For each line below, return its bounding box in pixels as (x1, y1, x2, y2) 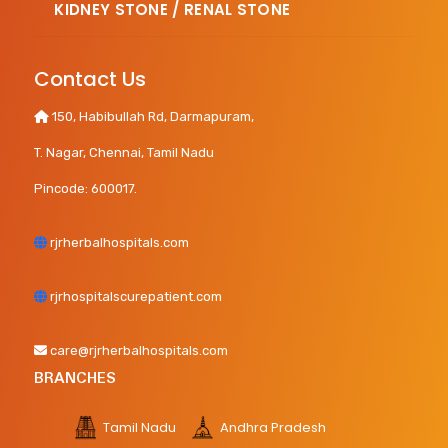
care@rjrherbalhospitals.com (50, 343, 229, 358)
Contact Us (34, 65, 147, 93)
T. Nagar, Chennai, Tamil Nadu (34, 145, 215, 160)
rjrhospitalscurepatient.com (50, 289, 223, 304)
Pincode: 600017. (34, 181, 138, 196)
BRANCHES (34, 366, 117, 391)
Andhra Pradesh (217, 417, 327, 437)
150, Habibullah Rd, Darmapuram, (49, 109, 255, 124)
